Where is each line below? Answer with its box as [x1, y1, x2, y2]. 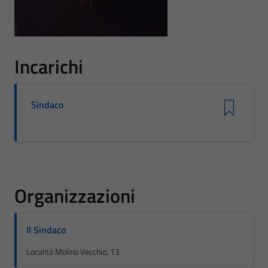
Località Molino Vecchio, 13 [26, 245, 120, 258]
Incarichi [14, 52, 83, 81]
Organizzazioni [14, 181, 135, 210]
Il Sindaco [26, 223, 66, 237]
